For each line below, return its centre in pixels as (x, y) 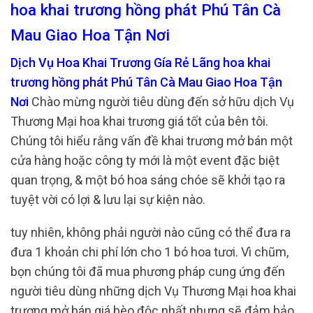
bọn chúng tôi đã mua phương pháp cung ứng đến (148, 272)
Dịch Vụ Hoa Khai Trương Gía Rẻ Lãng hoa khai (140, 62)
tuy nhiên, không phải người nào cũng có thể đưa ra (151, 233)
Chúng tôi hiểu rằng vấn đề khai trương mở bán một (152, 140)
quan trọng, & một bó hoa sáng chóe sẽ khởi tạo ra (148, 180)
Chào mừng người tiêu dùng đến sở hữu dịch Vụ (163, 101)
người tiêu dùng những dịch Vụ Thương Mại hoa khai (153, 291)
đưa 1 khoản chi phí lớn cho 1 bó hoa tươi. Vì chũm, (150, 252)
